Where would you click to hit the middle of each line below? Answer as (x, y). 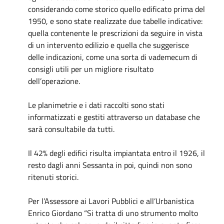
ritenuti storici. (53, 177)
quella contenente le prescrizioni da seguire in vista (115, 33)
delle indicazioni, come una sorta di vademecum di (113, 57)
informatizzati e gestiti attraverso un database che (114, 117)
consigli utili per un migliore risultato (91, 69)
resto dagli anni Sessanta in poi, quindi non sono (110, 165)
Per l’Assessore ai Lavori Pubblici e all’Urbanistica (111, 201)
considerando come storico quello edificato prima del (116, 9)
